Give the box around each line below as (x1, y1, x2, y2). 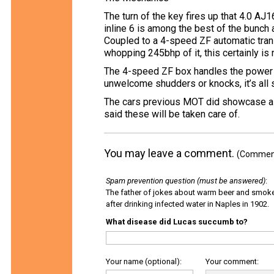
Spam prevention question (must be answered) (106, 176, 265, 185)
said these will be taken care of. (104, 108, 240, 120)
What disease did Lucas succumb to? (106, 217, 248, 226)
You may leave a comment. (104, 147, 237, 160)
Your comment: (206, 257, 259, 266)
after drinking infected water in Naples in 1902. (106, 199, 269, 209)
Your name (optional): (106, 257, 182, 266)
